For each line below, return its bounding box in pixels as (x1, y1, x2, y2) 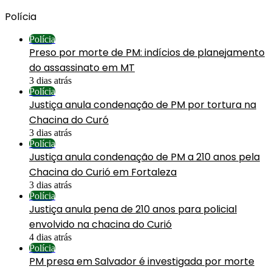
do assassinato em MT (29, 60, 135, 75)
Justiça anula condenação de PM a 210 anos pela (29, 149, 260, 164)
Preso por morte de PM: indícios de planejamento (29, 45, 265, 59)
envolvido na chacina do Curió (29, 217, 172, 231)
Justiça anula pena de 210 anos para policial (29, 202, 237, 216)
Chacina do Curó (29, 112, 109, 127)
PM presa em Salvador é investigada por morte (29, 254, 254, 268)
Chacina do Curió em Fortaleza (29, 165, 177, 179)
